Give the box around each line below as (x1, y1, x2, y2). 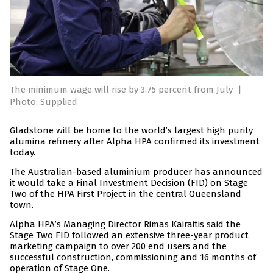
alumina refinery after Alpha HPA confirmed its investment (10, 136, 260, 147)
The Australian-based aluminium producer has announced (10, 166, 263, 178)
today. (10, 147, 35, 158)
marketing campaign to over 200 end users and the (10, 241, 227, 252)
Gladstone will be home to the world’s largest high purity (10, 125, 253, 136)
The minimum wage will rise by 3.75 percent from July (10, 84, 235, 96)
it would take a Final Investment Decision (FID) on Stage (10, 177, 248, 189)
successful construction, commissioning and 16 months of (10, 252, 256, 263)
